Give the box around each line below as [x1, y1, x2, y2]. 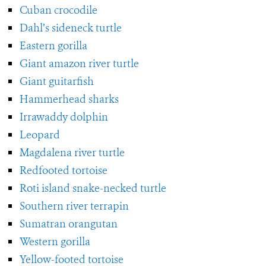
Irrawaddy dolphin [20, 110, 108, 124]
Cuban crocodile [20, 3, 97, 17]
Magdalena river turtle [20, 145, 125, 160]
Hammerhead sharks [20, 92, 119, 106]
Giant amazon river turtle [20, 56, 139, 71]
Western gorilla [20, 235, 90, 249]
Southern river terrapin [20, 199, 129, 213]
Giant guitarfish [20, 74, 94, 88]
